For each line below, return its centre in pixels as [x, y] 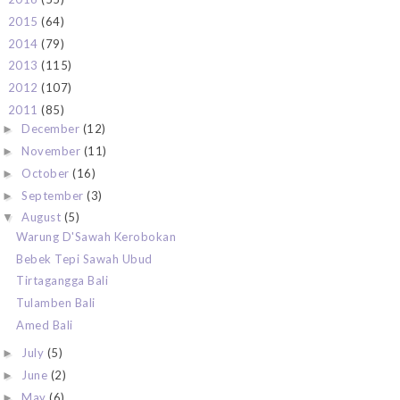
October [47, 173]
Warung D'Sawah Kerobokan [96, 236]
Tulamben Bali [56, 303]
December [52, 129]
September [54, 195]
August [43, 217]
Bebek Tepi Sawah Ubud [84, 258]
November [53, 151]
